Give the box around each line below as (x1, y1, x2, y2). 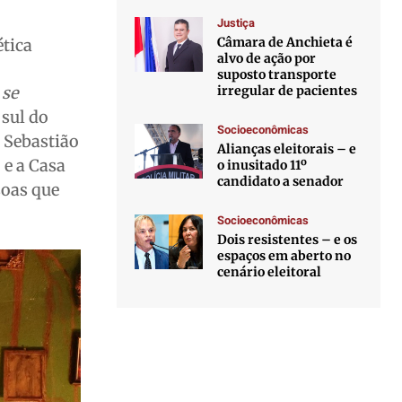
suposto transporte (217, 66, 337, 83)
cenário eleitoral (217, 264, 322, 280)
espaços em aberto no (217, 248, 352, 264)
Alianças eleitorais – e (217, 141, 357, 157)
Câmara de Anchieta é (217, 34, 354, 50)
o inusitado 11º (217, 157, 308, 173)
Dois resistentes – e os (217, 232, 358, 248)
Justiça (217, 14, 256, 31)
